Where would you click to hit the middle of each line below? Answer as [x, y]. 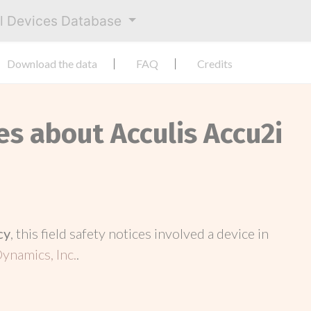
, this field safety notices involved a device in [140, 233]
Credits [215, 64]
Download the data [52, 64]
